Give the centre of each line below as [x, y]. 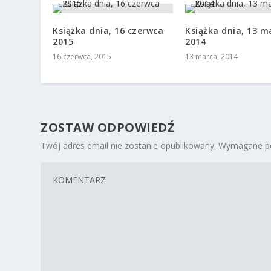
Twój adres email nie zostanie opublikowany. [129, 146]
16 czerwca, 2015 [82, 57]
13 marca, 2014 [211, 57]
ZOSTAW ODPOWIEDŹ [108, 128]
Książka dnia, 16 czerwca [108, 31]
